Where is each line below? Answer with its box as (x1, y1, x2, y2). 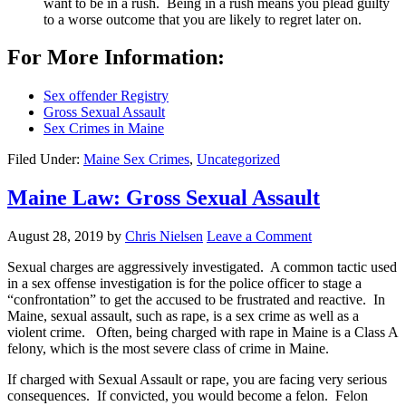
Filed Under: (7, 151, 83, 168)
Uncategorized (197, 151, 280, 168)
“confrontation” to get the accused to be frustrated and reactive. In (7, 292, 385, 308)
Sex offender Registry (43, 88, 169, 104)
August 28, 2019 (7, 228, 103, 245)
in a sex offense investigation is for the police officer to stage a (7, 275, 362, 292)
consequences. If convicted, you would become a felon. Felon (7, 388, 368, 404)
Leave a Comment (207, 228, 312, 245)
